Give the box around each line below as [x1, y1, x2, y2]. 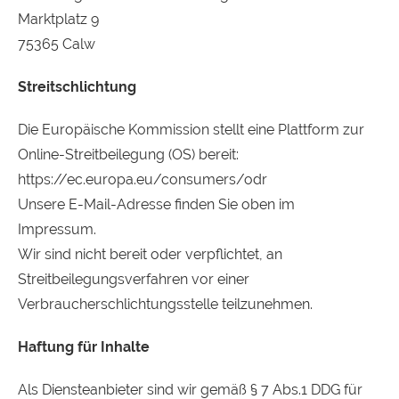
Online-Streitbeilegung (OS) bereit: [18, 146, 239, 163]
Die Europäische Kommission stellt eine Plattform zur [18, 121, 364, 138]
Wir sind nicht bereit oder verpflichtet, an [18, 246, 282, 263]
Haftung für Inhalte [18, 338, 150, 355]
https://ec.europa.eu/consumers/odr [18, 171, 267, 188]
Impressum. [18, 221, 96, 238]
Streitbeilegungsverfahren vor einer [18, 271, 249, 288]
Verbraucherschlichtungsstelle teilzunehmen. [18, 296, 313, 313]
